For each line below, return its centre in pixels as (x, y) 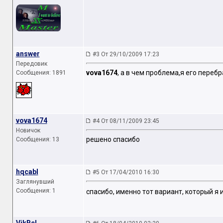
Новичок (28, 130)
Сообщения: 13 (37, 139)
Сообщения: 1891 (41, 73)
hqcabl (27, 172)
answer (28, 54)
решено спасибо (113, 140)
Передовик (31, 64)
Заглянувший (35, 182)
